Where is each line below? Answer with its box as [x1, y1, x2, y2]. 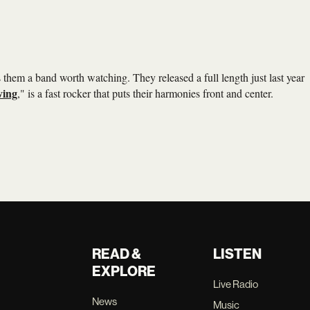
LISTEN [212, 246, 262, 262]
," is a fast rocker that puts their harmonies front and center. [17, 85, 273, 100]
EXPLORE [92, 263, 156, 280]
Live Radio [212, 278, 258, 290]
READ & [92, 246, 142, 262]
